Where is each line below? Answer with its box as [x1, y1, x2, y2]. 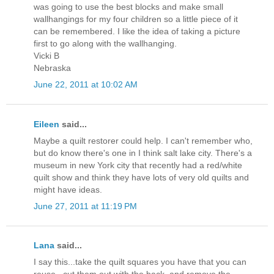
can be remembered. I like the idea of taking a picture [34, 26, 240, 37]
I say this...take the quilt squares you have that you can [34, 257, 246, 267]
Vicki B [34, 51, 59, 61]
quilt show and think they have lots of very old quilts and [34, 172, 249, 182]
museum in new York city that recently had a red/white [34, 160, 242, 170]
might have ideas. [34, 184, 102, 194]
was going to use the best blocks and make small [34, 2, 223, 12]
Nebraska [34, 63, 71, 73]
